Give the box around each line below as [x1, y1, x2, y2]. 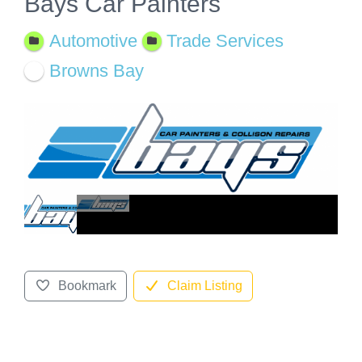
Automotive [48, 30, 137, 51]
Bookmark [57, 278, 116, 293]
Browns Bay [48, 60, 144, 81]
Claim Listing [166, 278, 242, 293]
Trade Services [166, 30, 284, 51]
